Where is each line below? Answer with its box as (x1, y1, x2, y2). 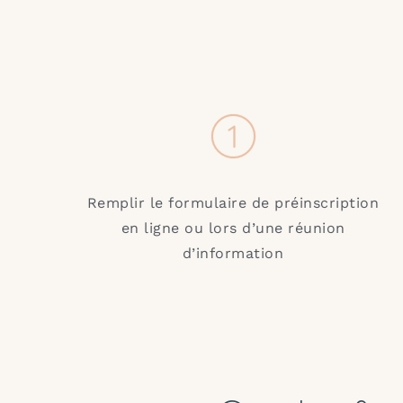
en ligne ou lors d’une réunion (121, 219, 345, 237)
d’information (182, 244, 284, 262)
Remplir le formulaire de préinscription (86, 193, 380, 211)
